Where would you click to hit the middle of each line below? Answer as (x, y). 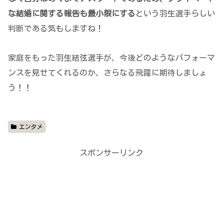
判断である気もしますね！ (56, 29)
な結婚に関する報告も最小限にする (72, 14)
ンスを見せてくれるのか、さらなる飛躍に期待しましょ (108, 73)
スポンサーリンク (111, 153)
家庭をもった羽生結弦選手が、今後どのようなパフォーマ (111, 58)
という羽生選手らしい (175, 14)
